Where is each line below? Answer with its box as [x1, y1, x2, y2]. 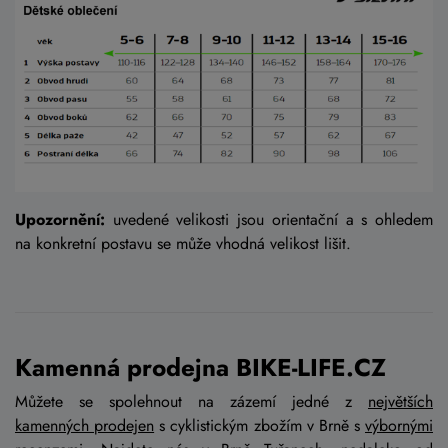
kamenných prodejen [15, 414, 155, 438]
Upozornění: [15, 208, 105, 232]
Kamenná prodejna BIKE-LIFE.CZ [15, 350, 386, 386]
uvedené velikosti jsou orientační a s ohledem [105, 208, 433, 232]
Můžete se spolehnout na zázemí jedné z [15, 390, 368, 414]
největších [368, 390, 433, 414]
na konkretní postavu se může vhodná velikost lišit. [15, 232, 351, 256]
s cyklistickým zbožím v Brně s [154, 414, 365, 438]
